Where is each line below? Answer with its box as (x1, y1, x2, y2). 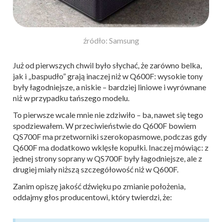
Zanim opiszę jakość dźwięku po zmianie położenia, (13, 181, 185, 191)
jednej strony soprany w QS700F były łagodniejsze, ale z (13, 154, 202, 164)
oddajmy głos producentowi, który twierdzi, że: (13, 192, 172, 202)
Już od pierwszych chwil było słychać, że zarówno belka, (13, 60, 202, 70)
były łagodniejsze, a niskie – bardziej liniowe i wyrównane (13, 82, 206, 92)
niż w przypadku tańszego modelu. (13, 93, 129, 103)
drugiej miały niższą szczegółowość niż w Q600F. (13, 165, 178, 174)
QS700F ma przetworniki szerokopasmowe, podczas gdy (13, 132, 207, 142)
